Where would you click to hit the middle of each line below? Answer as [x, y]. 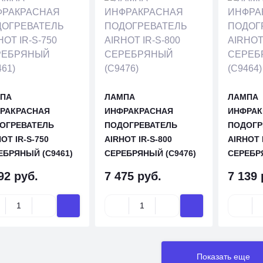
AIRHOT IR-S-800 [138, 139]
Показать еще [223, 256]
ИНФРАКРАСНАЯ [139, 111]
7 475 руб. [133, 176]
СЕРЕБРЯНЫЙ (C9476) [150, 153]
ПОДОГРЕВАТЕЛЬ [141, 125]
